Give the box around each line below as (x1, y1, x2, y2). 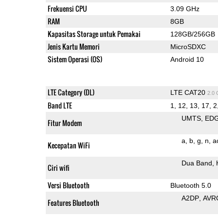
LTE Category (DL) (47, 87, 94, 97)
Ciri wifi (47, 162, 70, 173)
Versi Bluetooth (47, 180, 90, 190)
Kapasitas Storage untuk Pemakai (47, 28, 141, 39)
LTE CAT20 (170, 88, 207, 96)
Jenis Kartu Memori (47, 41, 100, 52)
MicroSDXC (170, 42, 206, 51)
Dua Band (181, 159, 212, 167)
